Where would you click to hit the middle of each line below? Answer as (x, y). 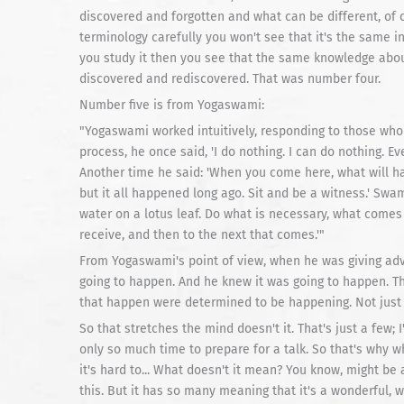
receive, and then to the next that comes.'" (202, 235)
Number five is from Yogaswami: (172, 105)
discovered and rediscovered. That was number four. (230, 79)
